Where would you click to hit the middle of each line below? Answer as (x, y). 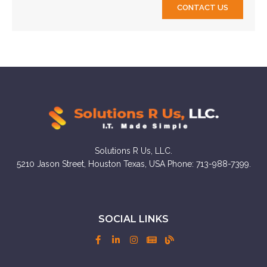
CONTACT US (203, 7)
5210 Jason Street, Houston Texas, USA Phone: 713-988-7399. (133, 164)
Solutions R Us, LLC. (133, 151)
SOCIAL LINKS (133, 219)
